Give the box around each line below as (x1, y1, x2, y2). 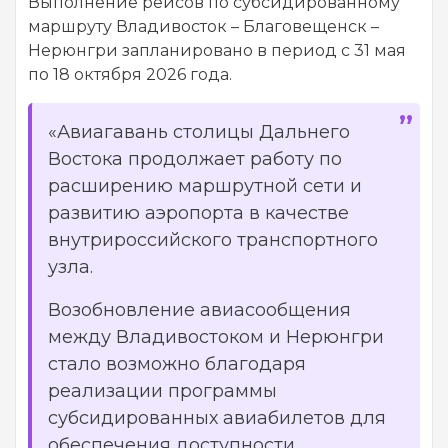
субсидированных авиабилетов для (48, 407, 386, 430)
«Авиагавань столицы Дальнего (48, 121, 350, 144)
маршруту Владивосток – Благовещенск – (28, 17, 379, 37)
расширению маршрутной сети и (48, 175, 362, 198)
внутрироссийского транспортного (48, 229, 378, 252)
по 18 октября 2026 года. (28, 65, 232, 85)
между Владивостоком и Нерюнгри (48, 326, 384, 349)
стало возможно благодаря (48, 353, 306, 376)
